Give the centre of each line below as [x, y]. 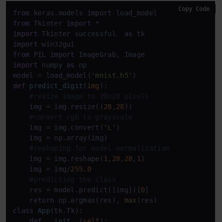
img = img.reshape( [58, 158]
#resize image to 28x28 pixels [89, 96]
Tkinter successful [81, 33]
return [42, 200]
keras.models [58, 13]
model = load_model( [52, 75]
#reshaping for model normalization [100, 148]
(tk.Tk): [66, 210]
